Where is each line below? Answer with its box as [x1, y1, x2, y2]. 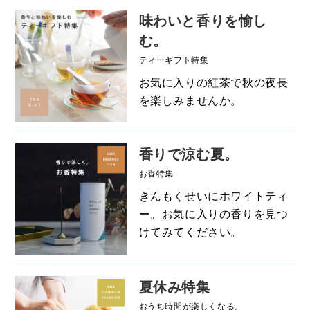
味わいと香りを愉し [138, 10, 267, 30]
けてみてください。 [138, 223, 242, 239]
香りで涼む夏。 [138, 143, 239, 163]
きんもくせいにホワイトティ [138, 187, 289, 203]
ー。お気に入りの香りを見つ [138, 205, 289, 221]
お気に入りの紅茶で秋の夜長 [138, 74, 289, 90]
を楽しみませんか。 [138, 92, 242, 108]
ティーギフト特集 [138, 53, 209, 65]
